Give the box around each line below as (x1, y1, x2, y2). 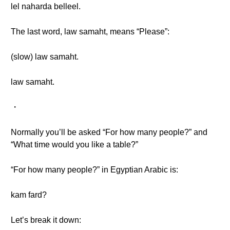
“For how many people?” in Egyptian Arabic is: (11, 165, 178, 174)
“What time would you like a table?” (11, 140, 138, 149)
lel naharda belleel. (11, 2, 81, 11)
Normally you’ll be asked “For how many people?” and (11, 128, 207, 137)
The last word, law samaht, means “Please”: (11, 27, 169, 36)
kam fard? (11, 190, 47, 199)
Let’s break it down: (11, 216, 81, 224)
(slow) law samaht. (11, 52, 79, 61)
